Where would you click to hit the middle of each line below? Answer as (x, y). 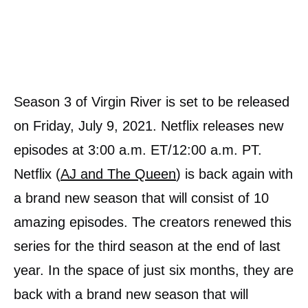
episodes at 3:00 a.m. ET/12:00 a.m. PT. (138, 150)
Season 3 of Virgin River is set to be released (152, 101)
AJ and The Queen (118, 174)
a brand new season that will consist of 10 (141, 198)
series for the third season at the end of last (147, 246)
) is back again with (234, 174)
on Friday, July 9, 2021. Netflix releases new (148, 125)
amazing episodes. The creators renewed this (153, 222)
